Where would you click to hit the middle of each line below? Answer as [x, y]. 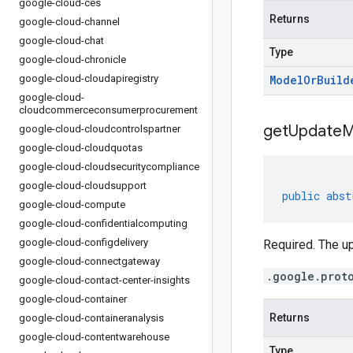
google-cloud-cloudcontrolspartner [100, 129]
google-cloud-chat [61, 41]
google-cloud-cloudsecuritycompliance [109, 167]
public [301, 196]
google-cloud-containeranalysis [91, 318]
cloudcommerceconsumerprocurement [108, 110]
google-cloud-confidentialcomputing [103, 223]
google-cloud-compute [72, 204]
